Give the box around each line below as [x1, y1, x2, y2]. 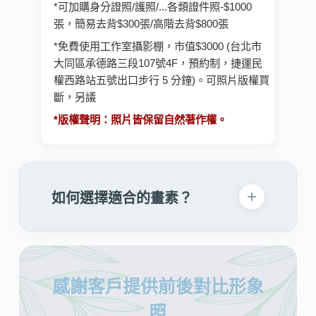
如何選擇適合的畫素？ [51, 190, 193, 206]
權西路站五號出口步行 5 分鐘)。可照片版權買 [53, 74, 269, 87]
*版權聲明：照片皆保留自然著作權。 [53, 114, 227, 126]
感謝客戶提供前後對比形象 [51, 277, 264, 297]
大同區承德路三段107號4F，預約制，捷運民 [53, 57, 262, 70]
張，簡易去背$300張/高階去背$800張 [53, 18, 229, 30]
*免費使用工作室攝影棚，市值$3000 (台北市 [53, 40, 262, 53]
